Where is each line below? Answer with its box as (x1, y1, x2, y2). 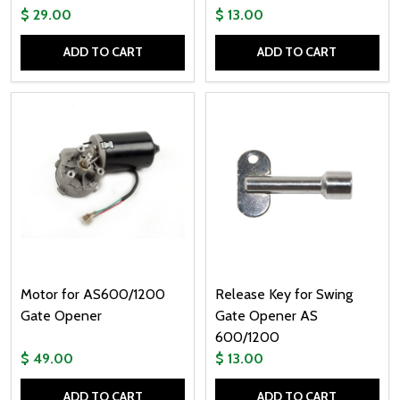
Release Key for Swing (214, 286, 353, 304)
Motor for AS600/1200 (21, 286, 165, 304)
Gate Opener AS (214, 307, 318, 325)
